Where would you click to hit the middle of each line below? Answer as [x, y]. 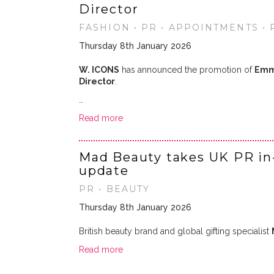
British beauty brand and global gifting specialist [175, 231]
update [104, 171]
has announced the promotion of [187, 70]
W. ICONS [99, 70]
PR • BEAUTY [115, 189]
